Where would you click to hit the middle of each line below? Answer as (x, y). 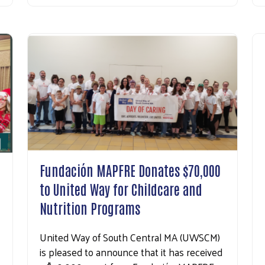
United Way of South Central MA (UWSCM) (130, 237)
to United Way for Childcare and (121, 188)
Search (124, 51)
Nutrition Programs (90, 207)
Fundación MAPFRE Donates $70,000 (130, 169)
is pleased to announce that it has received (131, 252)
